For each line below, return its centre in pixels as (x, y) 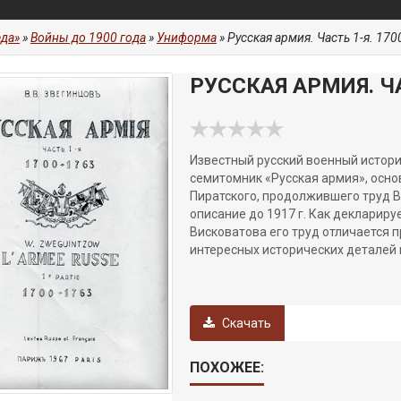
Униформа (187, 38)
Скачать (245, 323)
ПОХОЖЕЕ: (227, 367)
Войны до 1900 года (88, 38)
